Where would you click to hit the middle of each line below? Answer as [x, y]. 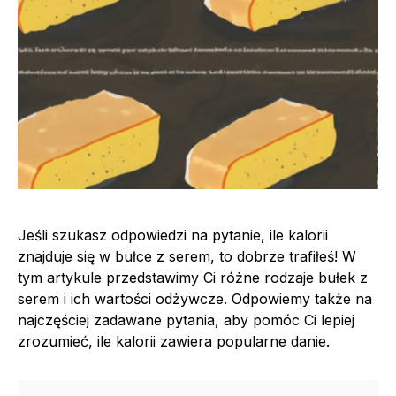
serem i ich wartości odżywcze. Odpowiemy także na [195, 298]
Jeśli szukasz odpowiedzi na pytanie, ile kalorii [173, 235]
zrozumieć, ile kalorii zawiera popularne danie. [174, 341]
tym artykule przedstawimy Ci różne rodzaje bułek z [193, 277]
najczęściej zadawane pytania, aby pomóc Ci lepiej [186, 320]
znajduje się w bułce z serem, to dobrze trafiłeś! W [187, 256]
